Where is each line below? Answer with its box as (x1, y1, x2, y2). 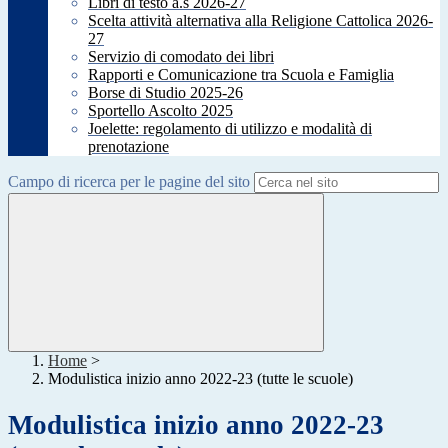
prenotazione (88, 138, 169, 156)
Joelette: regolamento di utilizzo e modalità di (88, 120, 372, 138)
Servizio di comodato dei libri (88, 48, 274, 66)
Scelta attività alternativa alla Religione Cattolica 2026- (88, 12, 433, 30)
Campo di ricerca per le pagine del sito (8, 173, 250, 191)
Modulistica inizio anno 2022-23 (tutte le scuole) (48, 370, 353, 388)
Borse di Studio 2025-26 (88, 84, 243, 102)
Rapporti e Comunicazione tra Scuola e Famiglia (88, 66, 394, 84)
